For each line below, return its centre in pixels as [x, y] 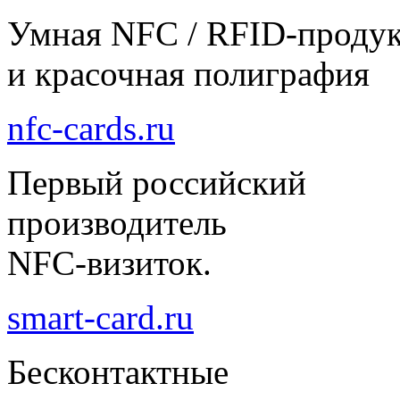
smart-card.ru [100, 317]
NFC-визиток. [109, 262]
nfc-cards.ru [91, 128]
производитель [117, 222]
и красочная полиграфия [188, 73]
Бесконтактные [118, 371]
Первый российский [157, 182]
